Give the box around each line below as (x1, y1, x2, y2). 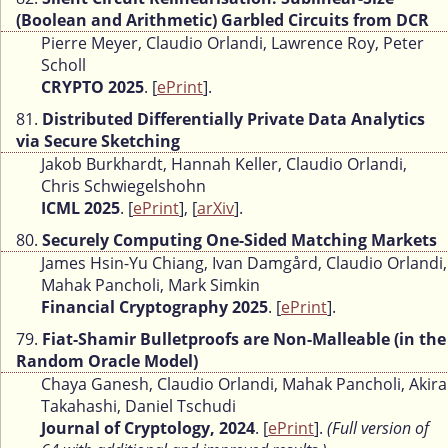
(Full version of (327, 417, 429, 440)
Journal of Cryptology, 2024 (41, 417, 255, 440)
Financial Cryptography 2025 (41, 296, 268, 319)
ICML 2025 (41, 197, 120, 220)
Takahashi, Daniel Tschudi (41, 395, 236, 418)
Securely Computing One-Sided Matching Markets (42, 229, 437, 252)
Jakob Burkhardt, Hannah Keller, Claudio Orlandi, (41, 153, 407, 176)
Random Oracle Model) (16, 350, 198, 373)
